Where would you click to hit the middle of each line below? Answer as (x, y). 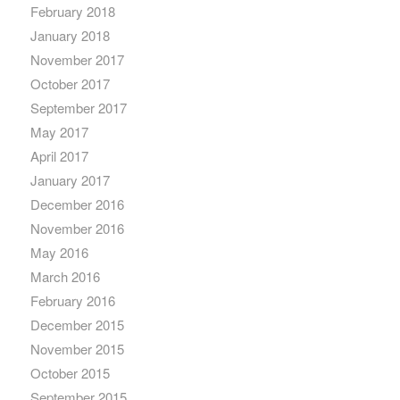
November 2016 (77, 229)
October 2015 (70, 373)
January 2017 (70, 180)
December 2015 (77, 325)
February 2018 (72, 12)
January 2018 (70, 36)
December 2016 (77, 204)
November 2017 (77, 60)
